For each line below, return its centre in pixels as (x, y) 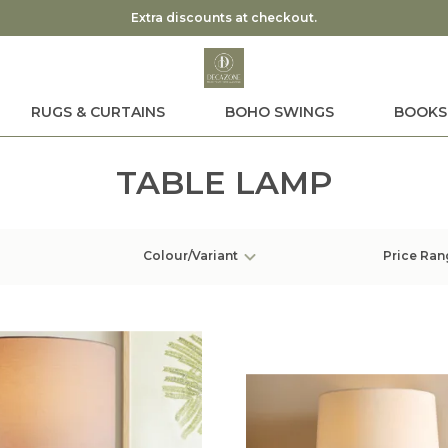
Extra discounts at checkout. (224, 17)
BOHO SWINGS (279, 112)
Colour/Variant (190, 256)
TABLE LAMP (224, 182)
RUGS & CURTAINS (97, 112)
